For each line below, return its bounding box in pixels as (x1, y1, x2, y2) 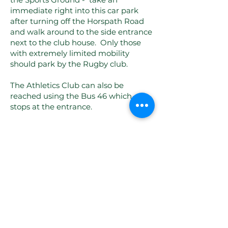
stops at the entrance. (10, 101, 92, 111)
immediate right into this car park (10, 5, 138, 15)
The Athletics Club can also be (10, 80, 124, 90)
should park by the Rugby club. (10, 59, 130, 69)
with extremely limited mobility (10, 48, 129, 58)
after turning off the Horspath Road (10, 16, 144, 26)
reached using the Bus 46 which (10, 91, 132, 101)
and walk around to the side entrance (10, 26, 152, 37)
